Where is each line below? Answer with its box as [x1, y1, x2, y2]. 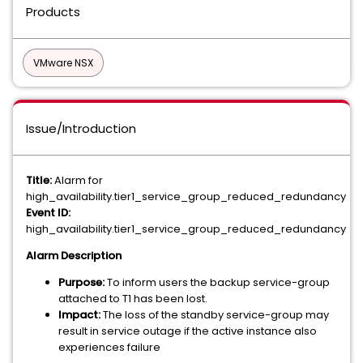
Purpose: [58, 275, 107, 290]
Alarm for [54, 173, 103, 188]
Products [26, 3, 80, 20]
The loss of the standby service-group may [103, 307, 329, 322]
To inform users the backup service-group [107, 275, 330, 290]
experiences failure [58, 340, 160, 355]
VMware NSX [33, 56, 93, 70]
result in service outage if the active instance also [58, 323, 317, 339]
